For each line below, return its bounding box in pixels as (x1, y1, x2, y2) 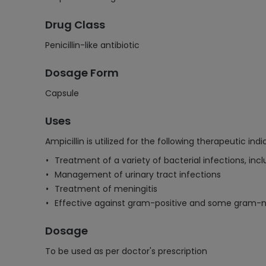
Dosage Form (45, 65, 119, 80)
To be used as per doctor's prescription (45, 245, 207, 257)
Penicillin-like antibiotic (45, 39, 140, 51)
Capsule (45, 87, 79, 99)
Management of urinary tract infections (55, 169, 221, 180)
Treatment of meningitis (55, 183, 157, 195)
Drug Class (45, 17, 105, 32)
